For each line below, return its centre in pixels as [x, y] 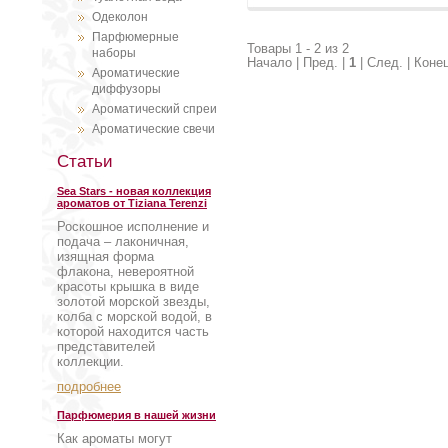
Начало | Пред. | [298, 63]
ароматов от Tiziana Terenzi [132, 203]
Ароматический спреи [154, 109]
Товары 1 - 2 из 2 [298, 49]
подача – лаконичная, [123, 241]
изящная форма [105, 256]
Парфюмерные [135, 37]
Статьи [85, 161]
